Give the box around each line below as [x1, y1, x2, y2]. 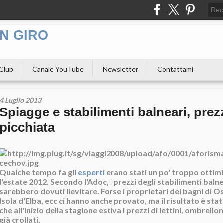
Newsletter [103, 65, 138, 73]
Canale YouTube [32, 65, 84, 73]
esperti [78, 167, 105, 177]
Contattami [157, 65, 193, 73]
